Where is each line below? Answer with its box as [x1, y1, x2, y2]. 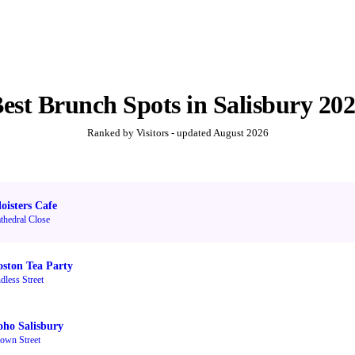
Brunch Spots [37, 90, 181, 120]
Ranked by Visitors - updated [86, 127, 213, 139]
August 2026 [212, 127, 269, 139]
